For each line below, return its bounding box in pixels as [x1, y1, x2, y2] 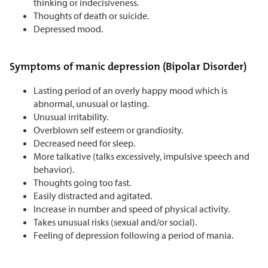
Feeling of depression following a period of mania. [33, 229, 233, 241]
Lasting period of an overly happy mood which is [33, 84, 227, 96]
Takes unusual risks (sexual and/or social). [33, 215, 199, 228]
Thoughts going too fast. [33, 176, 133, 188]
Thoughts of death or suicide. [33, 9, 151, 22]
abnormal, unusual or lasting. [33, 97, 151, 109]
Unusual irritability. [33, 110, 110, 123]
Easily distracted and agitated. [33, 189, 154, 202]
